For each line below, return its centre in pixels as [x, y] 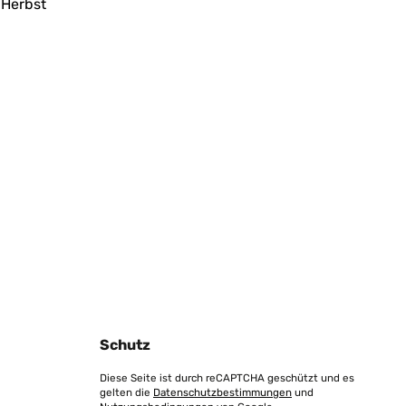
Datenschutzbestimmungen [222, 392]
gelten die [126, 392]
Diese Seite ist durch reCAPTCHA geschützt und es [227, 378]
